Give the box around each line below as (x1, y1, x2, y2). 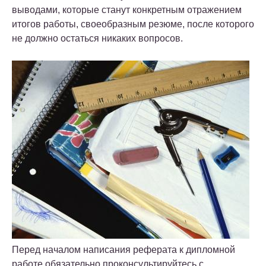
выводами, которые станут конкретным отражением (12, 5, 242, 15)
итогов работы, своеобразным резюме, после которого (12, 19, 254, 30)
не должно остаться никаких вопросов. (12, 33, 183, 44)
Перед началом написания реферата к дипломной (12, 245, 235, 255)
